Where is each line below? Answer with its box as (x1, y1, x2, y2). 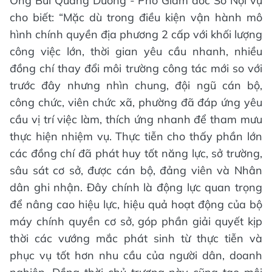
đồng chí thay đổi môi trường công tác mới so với (10, 61, 262, 75)
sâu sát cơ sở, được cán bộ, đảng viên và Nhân (10, 163, 262, 177)
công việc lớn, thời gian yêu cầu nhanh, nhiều (10, 44, 262, 58)
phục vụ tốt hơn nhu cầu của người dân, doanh (10, 248, 262, 262)
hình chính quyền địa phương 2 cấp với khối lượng (10, 27, 262, 41)
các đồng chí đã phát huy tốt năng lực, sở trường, (10, 146, 262, 160)
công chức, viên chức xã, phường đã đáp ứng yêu (10, 95, 262, 109)
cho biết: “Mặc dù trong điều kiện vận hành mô (10, 10, 262, 24)
